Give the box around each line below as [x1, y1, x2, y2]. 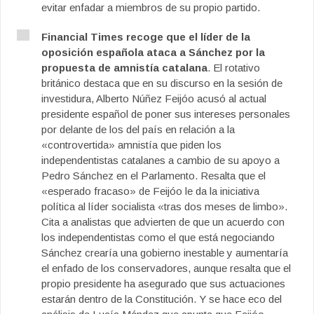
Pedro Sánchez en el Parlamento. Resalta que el [41, 170, 266, 182]
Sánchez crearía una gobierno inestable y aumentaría [41, 247, 288, 259]
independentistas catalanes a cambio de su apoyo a [41, 154, 280, 166]
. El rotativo [207, 62, 260, 74]
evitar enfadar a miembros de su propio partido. [41, 1, 260, 13]
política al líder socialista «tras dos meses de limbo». [41, 200, 287, 212]
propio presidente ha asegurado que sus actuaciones [41, 278, 285, 289]
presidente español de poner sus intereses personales [41, 108, 290, 120]
